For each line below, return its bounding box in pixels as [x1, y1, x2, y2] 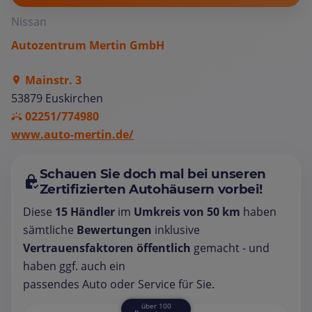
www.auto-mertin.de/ [11, 126, 134, 142]
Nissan [11, 13, 47, 29]
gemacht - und [191, 240, 270, 256]
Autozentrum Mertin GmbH [11, 37, 164, 53]
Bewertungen [77, 221, 152, 237]
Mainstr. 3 [25, 72, 81, 88]
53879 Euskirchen [11, 90, 103, 106]
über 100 [141, 300, 171, 311]
